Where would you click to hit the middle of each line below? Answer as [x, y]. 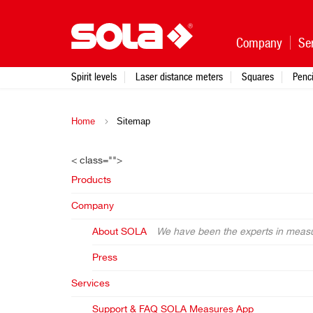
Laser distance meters [179, 77]
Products [91, 180]
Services [90, 284]
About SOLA [119, 232]
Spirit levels [94, 77]
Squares [258, 77]
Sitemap [132, 121]
